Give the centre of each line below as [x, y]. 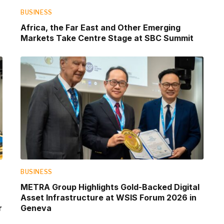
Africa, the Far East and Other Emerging [100, 28]
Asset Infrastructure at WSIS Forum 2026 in [108, 197]
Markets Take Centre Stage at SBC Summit [107, 38]
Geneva [36, 208]
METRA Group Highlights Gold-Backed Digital [110, 187]
